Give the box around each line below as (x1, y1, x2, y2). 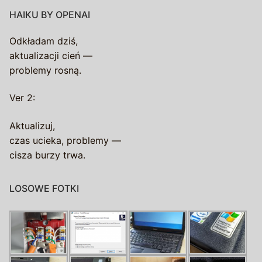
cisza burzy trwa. (9, 149, 85, 161)
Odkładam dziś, (9, 35, 78, 47)
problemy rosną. (9, 64, 81, 76)
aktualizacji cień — (9, 49, 92, 61)
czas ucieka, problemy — (9, 134, 121, 146)
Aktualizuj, (9, 119, 55, 132)
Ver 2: (9, 92, 35, 104)
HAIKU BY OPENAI (9, 8, 90, 20)
